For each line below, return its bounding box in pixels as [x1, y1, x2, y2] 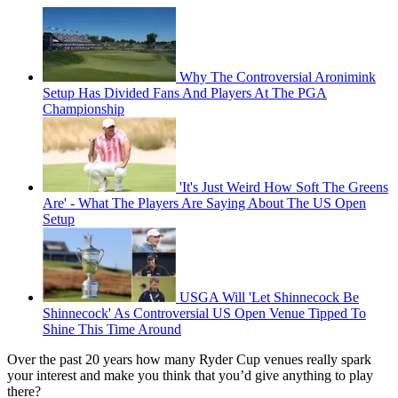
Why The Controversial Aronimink [179, 69, 376, 85]
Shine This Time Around [43, 322, 181, 338]
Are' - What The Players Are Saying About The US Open [43, 195, 366, 211]
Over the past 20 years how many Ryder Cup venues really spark [7, 352, 371, 368]
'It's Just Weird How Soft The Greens [179, 179, 388, 195]
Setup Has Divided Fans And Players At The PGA [43, 85, 327, 101]
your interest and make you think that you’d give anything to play [7, 368, 373, 384]
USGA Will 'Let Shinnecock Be [179, 290, 359, 306]
